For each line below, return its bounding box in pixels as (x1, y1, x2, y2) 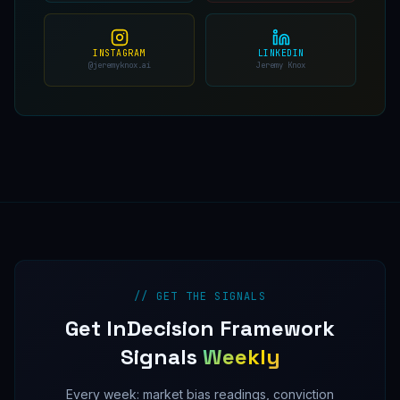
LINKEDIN (257, 47, 304, 60)
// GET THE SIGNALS (134, 289, 266, 304)
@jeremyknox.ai (87, 60, 151, 71)
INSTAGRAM (93, 47, 146, 60)
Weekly (202, 343, 280, 371)
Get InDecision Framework (65, 314, 335, 343)
